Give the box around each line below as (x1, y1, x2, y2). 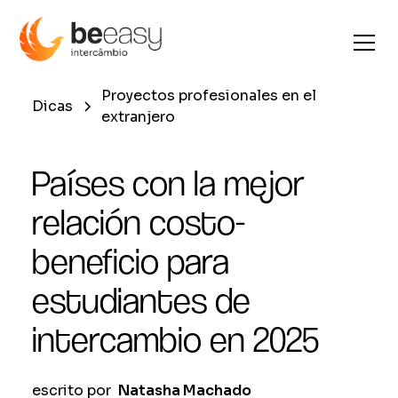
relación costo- (32, 202, 245, 243)
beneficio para (32, 241, 229, 282)
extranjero (101, 107, 175, 126)
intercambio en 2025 (32, 319, 319, 360)
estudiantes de (32, 280, 251, 321)
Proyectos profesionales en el (101, 86, 316, 105)
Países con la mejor (32, 163, 305, 203)
